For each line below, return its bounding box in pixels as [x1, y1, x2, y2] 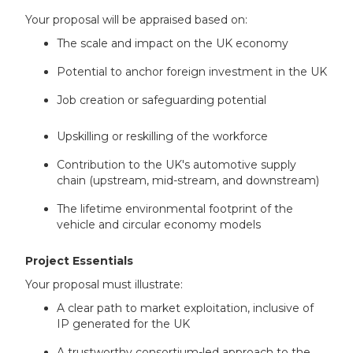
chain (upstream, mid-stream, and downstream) [57, 173, 320, 188]
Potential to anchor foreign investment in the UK [57, 65, 328, 80]
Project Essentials [25, 254, 134, 269]
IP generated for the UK [57, 317, 191, 332]
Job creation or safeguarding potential [57, 93, 267, 108]
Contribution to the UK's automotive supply [57, 158, 297, 173]
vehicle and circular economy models [57, 217, 262, 232]
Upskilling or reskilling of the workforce [57, 129, 269, 144]
